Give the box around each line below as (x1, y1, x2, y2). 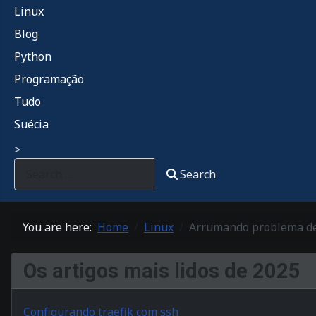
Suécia (14, 116, 49, 133)
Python (14, 49, 51, 65)
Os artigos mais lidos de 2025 (23, 258, 300, 283)
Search (180, 166, 217, 183)
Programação (14, 71, 84, 87)
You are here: (23, 219, 97, 235)
